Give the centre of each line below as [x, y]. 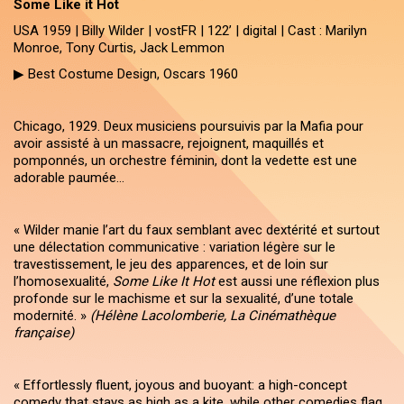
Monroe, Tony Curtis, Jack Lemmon [119, 48]
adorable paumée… [69, 178]
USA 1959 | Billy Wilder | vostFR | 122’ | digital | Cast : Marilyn [190, 31]
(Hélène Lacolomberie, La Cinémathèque [213, 316]
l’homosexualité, [63, 281]
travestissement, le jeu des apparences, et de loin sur [171, 264]
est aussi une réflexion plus [297, 281]
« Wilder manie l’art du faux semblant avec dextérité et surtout [197, 230]
